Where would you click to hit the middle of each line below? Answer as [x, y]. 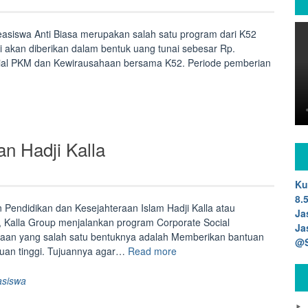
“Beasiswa [198, 250]
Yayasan [195, 294]
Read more [152, 251]
